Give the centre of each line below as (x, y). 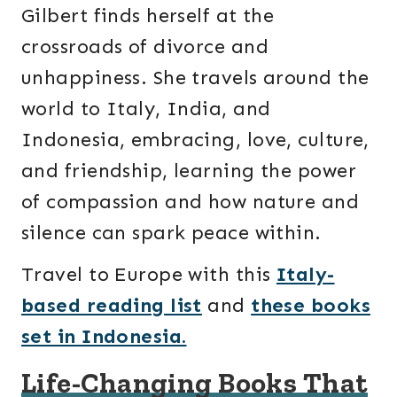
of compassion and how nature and (191, 202)
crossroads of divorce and (145, 47)
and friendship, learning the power (189, 171)
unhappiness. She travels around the (195, 78)
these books (311, 305)
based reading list (112, 305)
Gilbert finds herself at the (148, 16)
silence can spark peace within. (171, 233)
